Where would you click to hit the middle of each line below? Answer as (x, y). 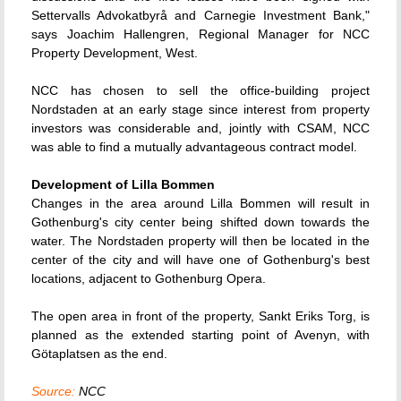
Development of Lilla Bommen (123, 184)
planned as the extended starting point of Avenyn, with (200, 335)
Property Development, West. (115, 53)
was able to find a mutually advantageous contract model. (194, 147)
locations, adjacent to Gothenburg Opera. (149, 278)
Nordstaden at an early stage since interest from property (200, 109)
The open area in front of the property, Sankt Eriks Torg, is (200, 316)
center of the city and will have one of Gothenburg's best (200, 260)
